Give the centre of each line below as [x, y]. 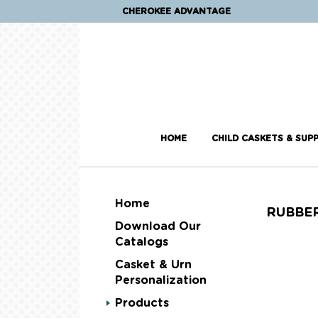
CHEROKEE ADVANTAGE [176, 11]
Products [142, 303]
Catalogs [142, 242]
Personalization [161, 281]
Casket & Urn [153, 265]
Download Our [158, 227]
